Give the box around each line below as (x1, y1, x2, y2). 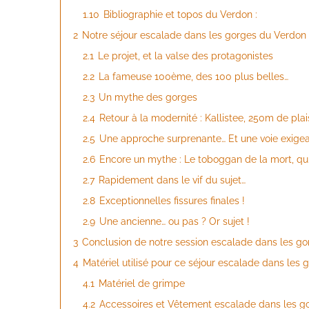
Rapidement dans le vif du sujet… (99, 174, 246, 186)
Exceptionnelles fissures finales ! (99, 195, 245, 206)
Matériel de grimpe (99, 277, 185, 289)
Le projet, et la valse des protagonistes (98, 50, 273, 61)
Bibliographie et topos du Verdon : (103, 8, 257, 20)
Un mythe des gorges (99, 91, 197, 103)
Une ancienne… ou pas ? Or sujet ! (99, 215, 250, 227)
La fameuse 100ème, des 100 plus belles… (99, 70, 288, 82)
